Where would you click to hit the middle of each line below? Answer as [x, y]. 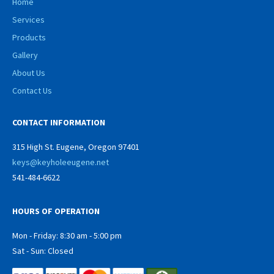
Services [28, 20]
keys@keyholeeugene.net [61, 162]
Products [29, 37]
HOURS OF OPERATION [56, 211]
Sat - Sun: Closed [43, 251]
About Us [29, 73]
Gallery [25, 55]
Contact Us [32, 91]
